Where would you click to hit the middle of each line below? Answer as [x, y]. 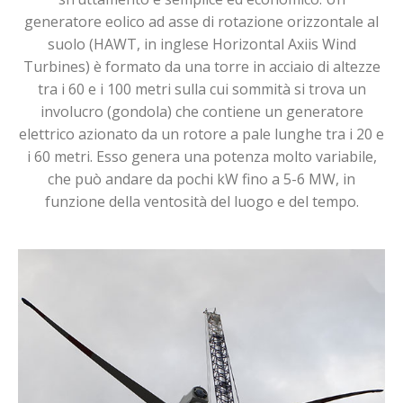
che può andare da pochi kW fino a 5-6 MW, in [201, 179]
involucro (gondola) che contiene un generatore [201, 112]
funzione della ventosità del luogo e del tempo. [201, 201]
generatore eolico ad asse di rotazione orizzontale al [201, 22]
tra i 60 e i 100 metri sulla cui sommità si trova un [201, 89]
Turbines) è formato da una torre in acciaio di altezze [201, 67]
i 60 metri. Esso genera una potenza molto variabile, [201, 157]
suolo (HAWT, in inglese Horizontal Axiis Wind [201, 44]
